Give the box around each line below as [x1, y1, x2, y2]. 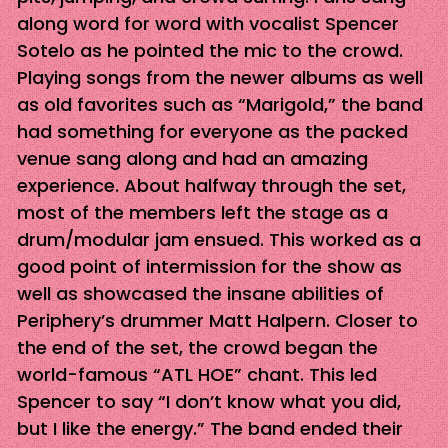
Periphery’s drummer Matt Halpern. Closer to [16, 307, 418, 333]
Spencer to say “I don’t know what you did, [16, 388, 401, 414]
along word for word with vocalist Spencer [16, 10, 399, 36]
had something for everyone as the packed [16, 118, 408, 144]
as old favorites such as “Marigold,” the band [16, 91, 423, 117]
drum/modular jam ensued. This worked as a [16, 226, 421, 252]
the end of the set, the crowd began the [16, 334, 378, 360]
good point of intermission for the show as [16, 253, 402, 279]
